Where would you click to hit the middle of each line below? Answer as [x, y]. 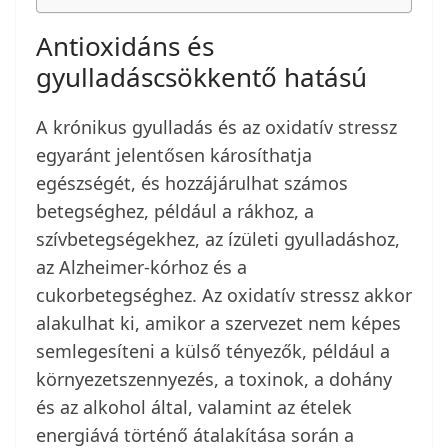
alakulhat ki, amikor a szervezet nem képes [218, 323]
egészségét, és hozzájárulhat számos [192, 183]
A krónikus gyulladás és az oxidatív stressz [216, 127]
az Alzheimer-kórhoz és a [141, 267]
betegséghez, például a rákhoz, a [175, 211]
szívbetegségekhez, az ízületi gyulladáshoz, [218, 239]
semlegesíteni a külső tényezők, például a [213, 351]
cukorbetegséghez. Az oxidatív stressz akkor [224, 295]
